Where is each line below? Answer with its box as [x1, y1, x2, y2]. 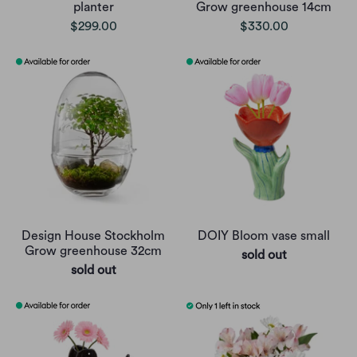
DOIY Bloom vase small [198, 229, 330, 242]
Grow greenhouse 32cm [25, 244, 162, 257]
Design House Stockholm [22, 229, 165, 242]
